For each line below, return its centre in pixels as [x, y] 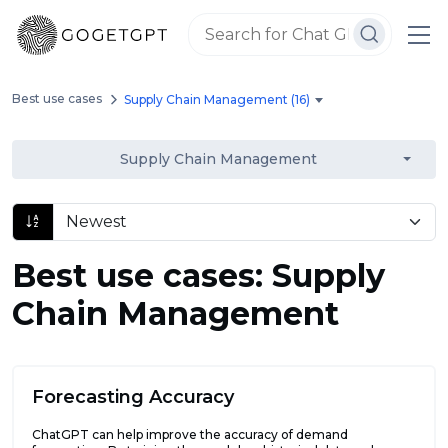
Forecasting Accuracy [133, 396]
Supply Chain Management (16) [217, 99]
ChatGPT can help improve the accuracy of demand [190, 434]
